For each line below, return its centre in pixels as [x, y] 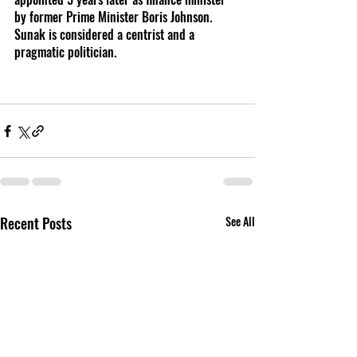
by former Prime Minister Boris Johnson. [115, 17]
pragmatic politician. [67, 52]
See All [240, 222]
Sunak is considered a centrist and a [106, 35]
